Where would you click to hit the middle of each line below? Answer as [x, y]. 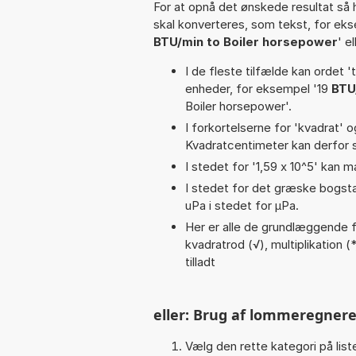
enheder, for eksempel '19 [258, 88]
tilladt [200, 261]
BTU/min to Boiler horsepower [246, 41]
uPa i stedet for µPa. [242, 205]
